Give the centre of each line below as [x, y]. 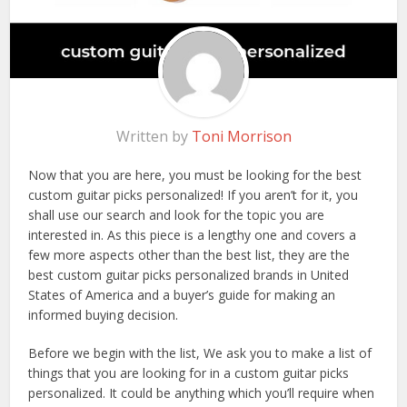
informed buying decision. [104, 315]
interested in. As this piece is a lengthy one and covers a [193, 235]
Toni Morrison [241, 137]
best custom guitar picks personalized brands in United [189, 275]
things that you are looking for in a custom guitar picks [189, 373]
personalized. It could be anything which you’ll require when [202, 393]
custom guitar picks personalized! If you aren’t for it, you [194, 195]
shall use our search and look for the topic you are [177, 215]
